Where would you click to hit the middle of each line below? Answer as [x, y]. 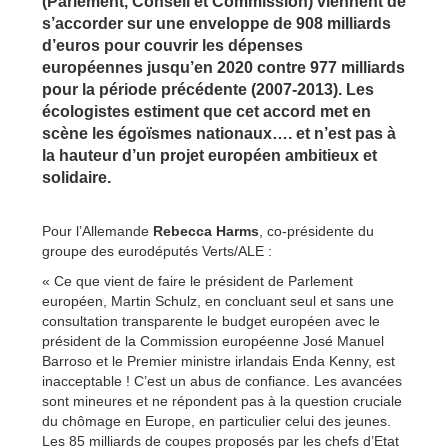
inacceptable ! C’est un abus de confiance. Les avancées [222, 380]
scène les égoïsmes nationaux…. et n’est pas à [219, 133]
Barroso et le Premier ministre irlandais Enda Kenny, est [218, 360]
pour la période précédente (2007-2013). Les [208, 89]
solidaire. [76, 177]
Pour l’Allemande [97, 230]
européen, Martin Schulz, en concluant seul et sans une [218, 300]
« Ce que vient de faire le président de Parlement [197, 280]
